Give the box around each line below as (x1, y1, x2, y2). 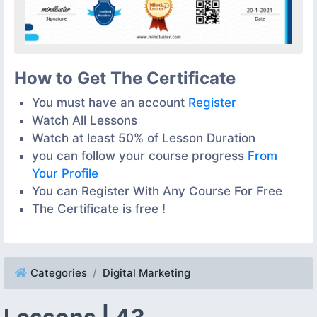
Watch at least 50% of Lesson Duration (32, 130, 255, 145)
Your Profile (32, 166, 98, 180)
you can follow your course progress (32, 148, 248, 163)
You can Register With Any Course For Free (32, 183, 282, 198)
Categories (30, 265, 87, 279)
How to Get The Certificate (14, 67, 236, 88)
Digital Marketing (103, 265, 190, 279)
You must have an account (32, 95, 188, 110)
